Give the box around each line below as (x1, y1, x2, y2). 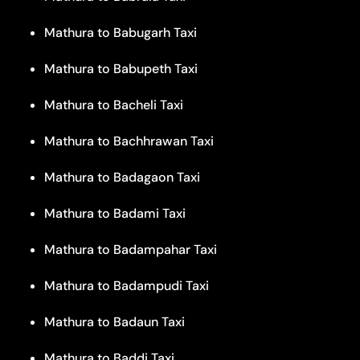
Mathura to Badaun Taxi (44, 313, 185, 330)
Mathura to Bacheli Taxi (44, 96, 183, 113)
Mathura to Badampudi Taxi (44, 276, 209, 294)
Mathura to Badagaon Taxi (44, 168, 200, 186)
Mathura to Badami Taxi (44, 204, 186, 222)
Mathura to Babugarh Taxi (44, 23, 197, 41)
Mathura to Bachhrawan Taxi (44, 132, 214, 149)
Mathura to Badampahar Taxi (44, 240, 217, 258)
